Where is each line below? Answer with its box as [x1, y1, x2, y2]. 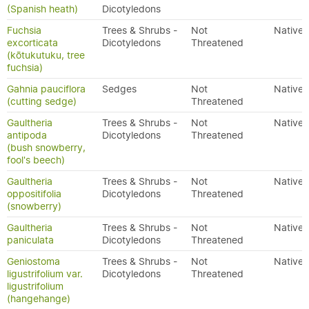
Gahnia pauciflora [7, 83, 86, 95]
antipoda [7, 129, 47, 141]
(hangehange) [7, 292, 70, 305]
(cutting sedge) [7, 95, 77, 108]
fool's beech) [7, 154, 65, 166]
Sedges [102, 83, 137, 95]
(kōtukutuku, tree [7, 49, 85, 61]
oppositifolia [7, 188, 61, 200]
